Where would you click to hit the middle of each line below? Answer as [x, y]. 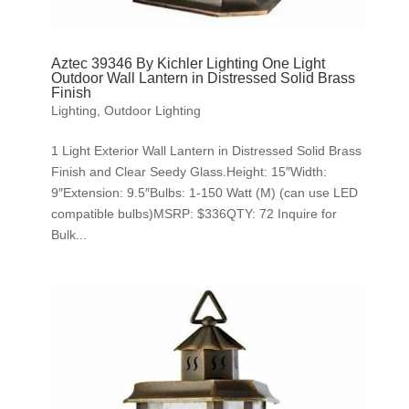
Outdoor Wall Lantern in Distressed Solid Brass [203, 79]
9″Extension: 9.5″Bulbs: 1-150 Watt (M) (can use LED [204, 193]
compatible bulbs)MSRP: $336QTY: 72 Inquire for [194, 214]
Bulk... [68, 235]
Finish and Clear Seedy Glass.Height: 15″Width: [189, 172]
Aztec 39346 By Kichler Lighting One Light [188, 64]
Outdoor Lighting [152, 111]
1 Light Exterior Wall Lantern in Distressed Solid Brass [206, 151]
